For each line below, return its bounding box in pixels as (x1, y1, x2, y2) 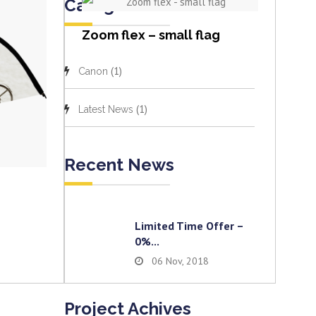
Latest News (78, 104, 133, 115)
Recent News (64, 154, 174, 175)
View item (143, 7, 197, 24)
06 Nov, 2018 (152, 255, 209, 267)
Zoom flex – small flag (82, 27, 220, 42)
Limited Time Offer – (135, 219, 243, 233)
